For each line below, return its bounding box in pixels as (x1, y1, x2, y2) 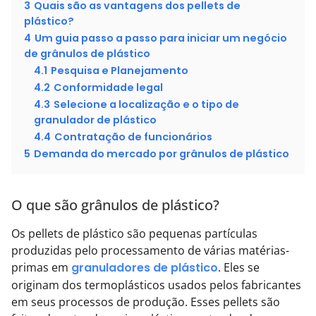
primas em (11, 260, 71, 276)
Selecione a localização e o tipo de (54, 97, 239, 112)
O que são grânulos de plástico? (11, 195, 219, 215)
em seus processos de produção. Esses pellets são (11, 294, 280, 310)
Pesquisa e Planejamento (51, 63, 188, 78)
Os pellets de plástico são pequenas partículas (11, 226, 257, 242)
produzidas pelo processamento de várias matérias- (11, 243, 289, 259)
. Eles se (218, 260, 260, 276)
